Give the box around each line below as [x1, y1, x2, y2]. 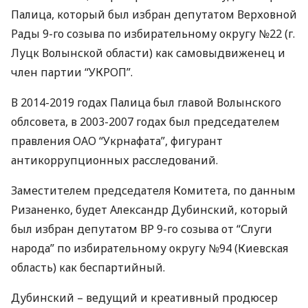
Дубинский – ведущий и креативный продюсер [11, 290, 278, 305]
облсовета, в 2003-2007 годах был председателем [11, 114, 280, 129]
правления [11, 133, 73, 148]
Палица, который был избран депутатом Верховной [11, 7, 297, 22]
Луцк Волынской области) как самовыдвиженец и [11, 45, 285, 60]
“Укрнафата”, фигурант [96, 133, 223, 148]
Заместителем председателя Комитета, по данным [11, 183, 296, 198]
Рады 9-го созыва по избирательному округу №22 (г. [11, 26, 295, 41]
